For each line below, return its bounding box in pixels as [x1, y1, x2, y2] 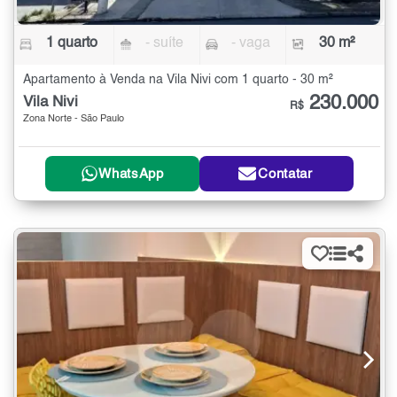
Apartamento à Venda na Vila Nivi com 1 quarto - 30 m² [23, 74, 333, 87]
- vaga [230, 36, 270, 51]
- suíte [145, 36, 184, 51]
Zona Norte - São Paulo [23, 114, 124, 125]
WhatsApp [98, 167, 164, 181]
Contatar [258, 167, 313, 181]
